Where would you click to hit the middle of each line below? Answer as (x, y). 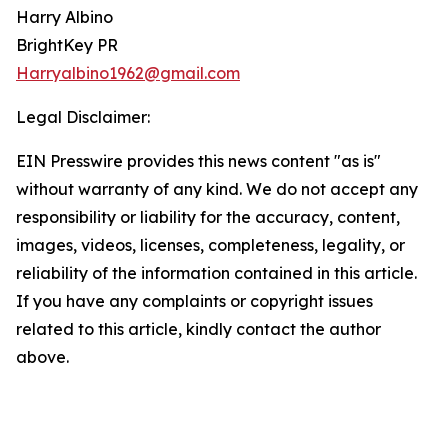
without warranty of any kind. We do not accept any (217, 189)
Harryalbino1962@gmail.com (128, 73)
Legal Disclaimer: (83, 117)
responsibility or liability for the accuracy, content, (208, 217)
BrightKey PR (67, 45)
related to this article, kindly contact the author (198, 329)
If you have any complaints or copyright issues (194, 301)
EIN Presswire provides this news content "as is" (198, 161)
